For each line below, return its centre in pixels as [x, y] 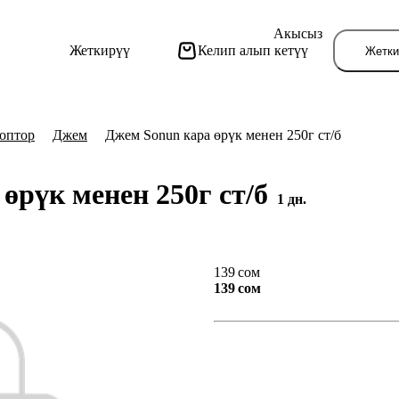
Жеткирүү [100, 50]
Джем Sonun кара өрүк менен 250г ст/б [223, 135]
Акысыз [298, 33]
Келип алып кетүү [253, 50]
